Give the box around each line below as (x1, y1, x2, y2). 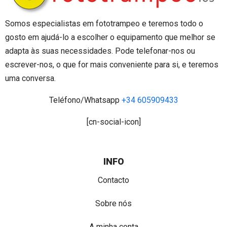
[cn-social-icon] (86, 117, 141, 127)
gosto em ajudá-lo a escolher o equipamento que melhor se (5, 32, 215, 42)
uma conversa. (5, 73, 56, 83)
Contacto (98, 175, 129, 185)
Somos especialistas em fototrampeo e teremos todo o (5, 18, 203, 28)
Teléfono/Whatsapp (49, 95, 122, 105)
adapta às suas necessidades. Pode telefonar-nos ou (5, 46, 195, 56)
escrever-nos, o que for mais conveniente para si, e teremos (5, 59, 218, 69)
